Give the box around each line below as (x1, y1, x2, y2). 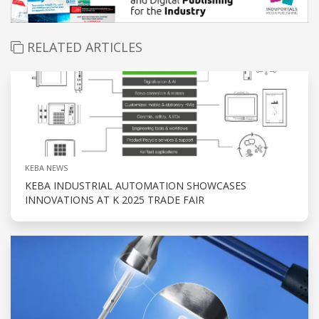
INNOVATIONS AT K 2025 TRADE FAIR (25, 193, 204, 207)
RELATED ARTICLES (23, 38, 142, 56)
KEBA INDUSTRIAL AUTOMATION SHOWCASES (25, 179, 246, 193)
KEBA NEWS (25, 162, 68, 174)
